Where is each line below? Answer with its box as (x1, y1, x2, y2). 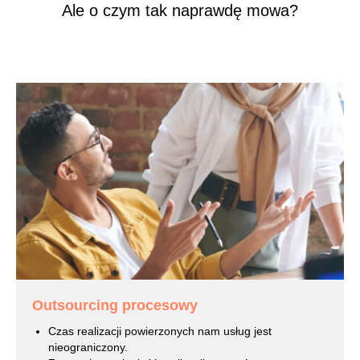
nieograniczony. (48, 340, 128, 354)
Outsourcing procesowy (32, 297, 198, 313)
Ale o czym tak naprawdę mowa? (62, 2, 298, 19)
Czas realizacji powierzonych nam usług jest (48, 324, 272, 337)
